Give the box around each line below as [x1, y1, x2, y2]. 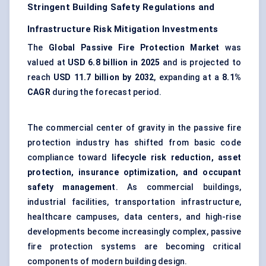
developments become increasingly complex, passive [27, 227, 241, 237]
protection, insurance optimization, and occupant [27, 167, 241, 178]
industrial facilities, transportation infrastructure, [27, 197, 241, 207]
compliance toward [27, 153, 112, 163]
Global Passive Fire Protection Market [49, 43, 220, 53]
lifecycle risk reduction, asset [111, 153, 241, 163]
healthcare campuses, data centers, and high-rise [27, 212, 241, 222]
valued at [27, 58, 68, 68]
